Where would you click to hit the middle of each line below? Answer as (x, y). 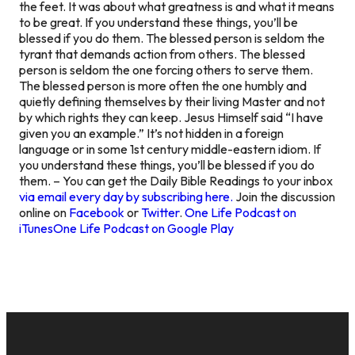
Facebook (97, 212)
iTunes (36, 228)
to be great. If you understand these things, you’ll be (158, 22)
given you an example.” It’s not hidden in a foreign (151, 133)
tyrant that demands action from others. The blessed (162, 53)
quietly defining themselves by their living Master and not (172, 101)
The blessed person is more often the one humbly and (163, 85)
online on (44, 212)
